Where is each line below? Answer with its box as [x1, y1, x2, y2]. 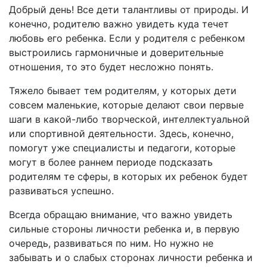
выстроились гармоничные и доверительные [9, 46, 223, 58]
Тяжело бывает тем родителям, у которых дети [9, 85, 237, 97]
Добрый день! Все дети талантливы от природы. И [9, 4, 249, 15]
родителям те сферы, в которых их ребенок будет [9, 170, 248, 182]
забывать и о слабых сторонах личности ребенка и [9, 252, 253, 263]
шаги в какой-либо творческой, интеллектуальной [9, 113, 250, 125]
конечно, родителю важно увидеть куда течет [9, 18, 229, 30]
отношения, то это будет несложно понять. [9, 61, 216, 73]
